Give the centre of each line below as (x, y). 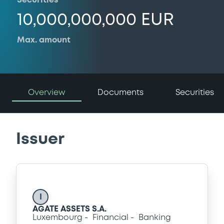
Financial (110, 217)
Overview (47, 92)
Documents (120, 92)
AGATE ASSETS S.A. (69, 209)
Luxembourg (57, 217)
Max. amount (44, 40)
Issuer (40, 140)
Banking (155, 217)
